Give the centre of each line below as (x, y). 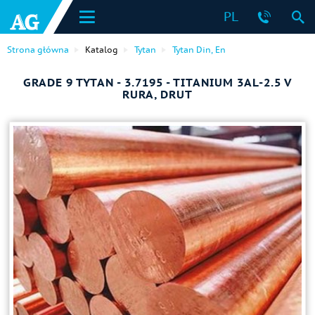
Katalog (102, 50)
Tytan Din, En (199, 50)
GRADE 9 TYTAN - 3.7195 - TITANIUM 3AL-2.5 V (157, 82)
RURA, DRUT (157, 94)
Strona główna (38, 50)
